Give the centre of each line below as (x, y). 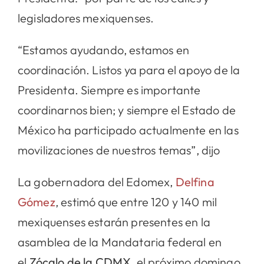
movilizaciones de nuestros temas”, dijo (119, 150)
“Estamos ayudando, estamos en (103, 49)
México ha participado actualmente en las (128, 130)
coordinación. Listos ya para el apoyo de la (129, 70)
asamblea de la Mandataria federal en (120, 242)
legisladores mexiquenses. (86, 18)
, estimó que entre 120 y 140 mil (136, 202)
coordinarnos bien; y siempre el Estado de (126, 110)
